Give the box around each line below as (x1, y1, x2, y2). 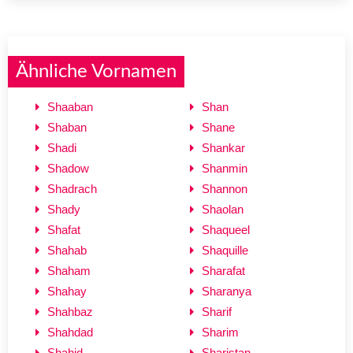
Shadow (47, 161, 89, 175)
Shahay (47, 284, 87, 298)
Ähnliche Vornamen (16, 61, 176, 81)
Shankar (202, 140, 245, 154)
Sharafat (202, 263, 245, 277)
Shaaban (47, 99, 93, 113)
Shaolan (202, 202, 243, 216)
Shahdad (47, 325, 93, 339)
